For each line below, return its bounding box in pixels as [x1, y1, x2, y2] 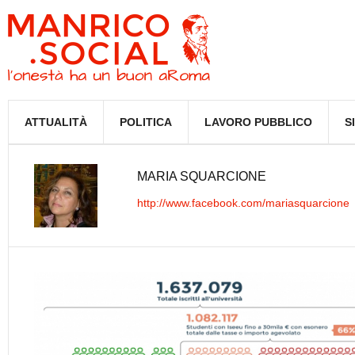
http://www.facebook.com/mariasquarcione [137, 197, 349, 209]
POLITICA [120, 116, 172, 128]
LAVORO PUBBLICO [204, 116, 312, 128]
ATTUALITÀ [25, 116, 87, 128]
